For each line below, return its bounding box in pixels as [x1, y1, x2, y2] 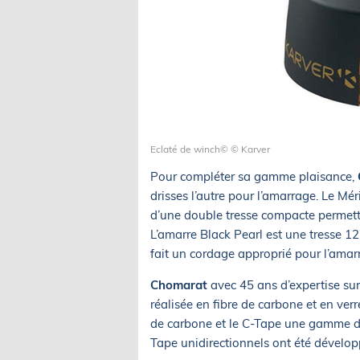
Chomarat [150, 277, 207, 292]
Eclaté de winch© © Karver [150, 143, 270, 155]
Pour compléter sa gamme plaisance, [150, 169, 358, 184]
